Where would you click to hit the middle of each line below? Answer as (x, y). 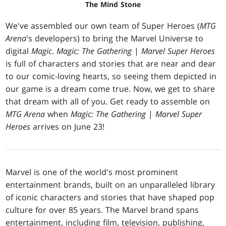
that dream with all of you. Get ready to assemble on (108, 102)
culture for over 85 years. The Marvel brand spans (102, 210)
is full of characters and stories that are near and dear (111, 64)
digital (19, 51)
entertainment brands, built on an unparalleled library (110, 185)
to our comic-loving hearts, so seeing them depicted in (111, 76)
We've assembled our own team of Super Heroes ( (103, 26)
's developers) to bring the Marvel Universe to (115, 39)
